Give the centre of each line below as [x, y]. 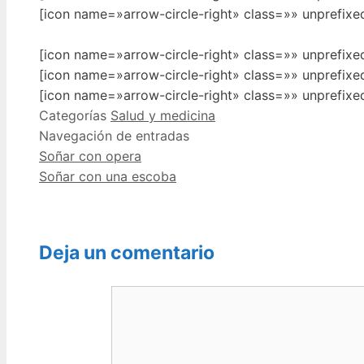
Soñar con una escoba [108, 177]
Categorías [75, 116]
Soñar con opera [90, 156]
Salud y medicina [163, 116]
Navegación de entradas [114, 136]
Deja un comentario [127, 253]
